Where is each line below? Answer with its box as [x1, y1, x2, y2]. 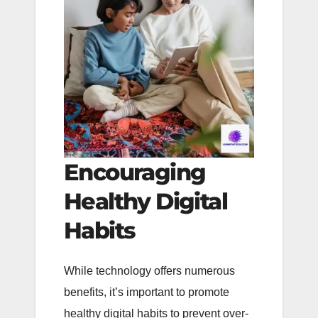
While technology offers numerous [64, 265, 235, 278]
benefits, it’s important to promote [64, 286, 229, 299]
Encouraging [64, 158, 206, 186]
